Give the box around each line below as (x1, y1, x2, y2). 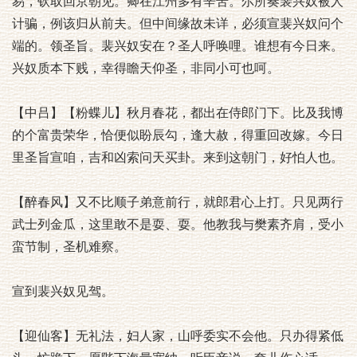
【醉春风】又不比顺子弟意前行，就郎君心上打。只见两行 (12, 195, 343, 209)
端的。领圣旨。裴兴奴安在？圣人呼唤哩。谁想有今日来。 (12, 39, 343, 53)
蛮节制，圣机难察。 (12, 240, 127, 253)
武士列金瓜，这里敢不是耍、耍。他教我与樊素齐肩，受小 (12, 218, 343, 231)
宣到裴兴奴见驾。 (12, 284, 114, 298)
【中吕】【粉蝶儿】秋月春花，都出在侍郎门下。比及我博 (12, 106, 343, 120)
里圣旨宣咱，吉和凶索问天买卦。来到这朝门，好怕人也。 (12, 151, 343, 164)
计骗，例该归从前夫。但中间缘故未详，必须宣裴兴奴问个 (12, 17, 343, 30)
